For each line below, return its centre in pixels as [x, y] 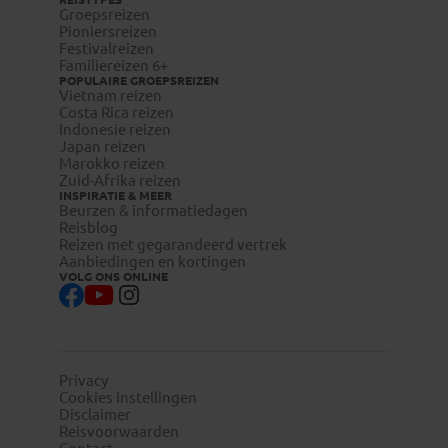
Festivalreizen [106, 48]
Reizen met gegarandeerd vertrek [173, 244]
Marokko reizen [112, 163]
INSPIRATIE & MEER [115, 195]
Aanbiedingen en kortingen [152, 261]
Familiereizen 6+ [113, 65]
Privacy [83, 380]
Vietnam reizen [110, 95]
